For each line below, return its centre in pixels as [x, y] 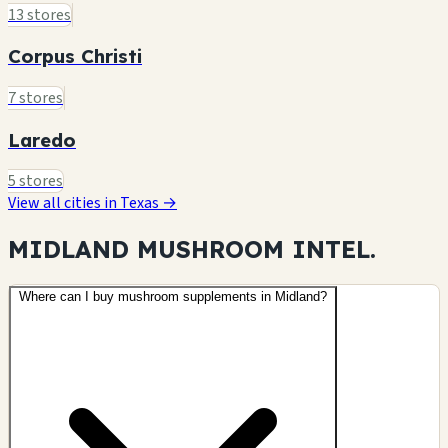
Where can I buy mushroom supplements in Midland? [173, 297]
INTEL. [334, 249]
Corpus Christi [75, 56]
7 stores [35, 97]
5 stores [35, 181]
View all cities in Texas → [92, 203]
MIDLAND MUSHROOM [150, 249]
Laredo [42, 139]
